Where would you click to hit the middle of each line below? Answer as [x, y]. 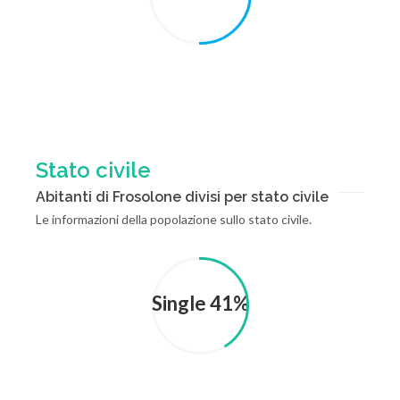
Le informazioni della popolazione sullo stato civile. [174, 219]
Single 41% [200, 303]
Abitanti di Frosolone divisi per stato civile [182, 197]
